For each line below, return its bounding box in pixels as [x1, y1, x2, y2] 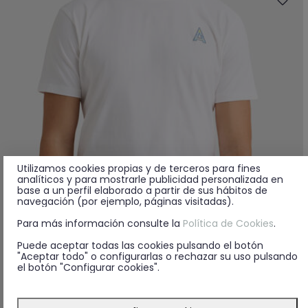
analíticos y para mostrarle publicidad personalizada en [17, 172, 283, 186]
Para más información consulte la [17, 216, 183, 230]
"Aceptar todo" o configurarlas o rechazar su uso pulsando [17, 249, 298, 263]
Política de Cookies [183, 216, 274, 230]
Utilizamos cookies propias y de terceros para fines [17, 161, 261, 175]
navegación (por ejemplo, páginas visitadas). [17, 194, 234, 208]
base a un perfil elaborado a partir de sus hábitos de [17, 183, 267, 197]
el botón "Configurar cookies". [17, 260, 159, 274]
